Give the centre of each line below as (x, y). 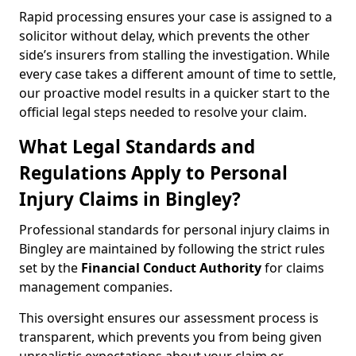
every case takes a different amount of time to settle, (178, 74)
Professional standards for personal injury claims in (174, 230)
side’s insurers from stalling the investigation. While (174, 55)
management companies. (96, 287)
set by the (50, 268)
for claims (293, 268)
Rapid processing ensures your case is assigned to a (176, 17)
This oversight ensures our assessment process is (169, 318)
